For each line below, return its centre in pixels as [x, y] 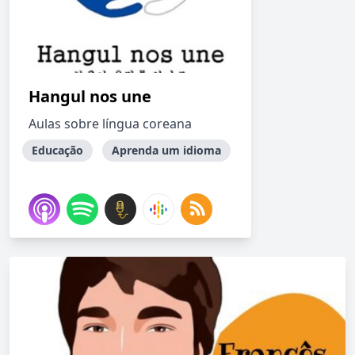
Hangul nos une [90, 96]
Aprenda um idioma [166, 150]
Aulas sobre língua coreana [110, 124]
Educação [57, 150]
